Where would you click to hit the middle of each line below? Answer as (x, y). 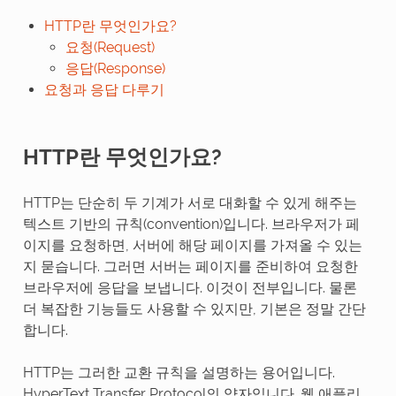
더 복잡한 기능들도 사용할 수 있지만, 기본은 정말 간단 (194, 308)
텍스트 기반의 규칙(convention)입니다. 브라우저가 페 (191, 224)
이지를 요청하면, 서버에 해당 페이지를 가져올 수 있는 (192, 245)
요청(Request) (110, 47)
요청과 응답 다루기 (104, 89)
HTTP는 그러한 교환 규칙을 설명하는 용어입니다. (179, 372)
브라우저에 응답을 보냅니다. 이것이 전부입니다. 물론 (190, 287)
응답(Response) (115, 68)
